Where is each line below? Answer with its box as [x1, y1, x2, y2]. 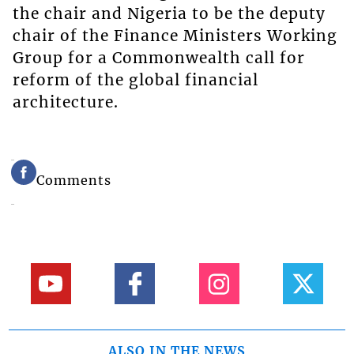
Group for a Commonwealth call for [12, 48, 305, 68]
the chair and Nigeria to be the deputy [12, 4, 326, 24]
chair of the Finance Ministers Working [12, 26, 337, 46]
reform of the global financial [12, 70, 258, 90]
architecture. [12, 92, 119, 112]
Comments [36, 172, 112, 189]
